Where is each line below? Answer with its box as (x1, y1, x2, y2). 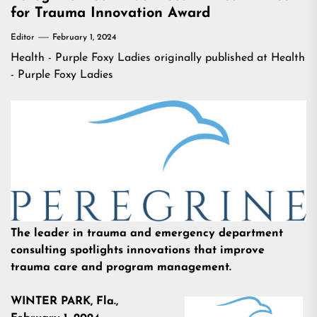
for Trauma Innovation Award (11, 6, 213, 21)
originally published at (151, 52, 271, 64)
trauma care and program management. (11, 262, 231, 274)
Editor (11, 33, 35, 42)
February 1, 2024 (52, 33, 116, 42)
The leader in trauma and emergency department (11, 228, 283, 240)
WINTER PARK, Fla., (11, 296, 118, 308)
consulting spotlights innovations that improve (11, 245, 265, 257)
